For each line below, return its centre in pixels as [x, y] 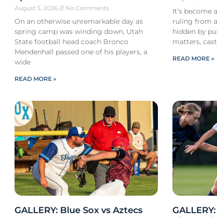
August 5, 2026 [37, 8]
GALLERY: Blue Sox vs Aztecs [79, 210]
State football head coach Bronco [72, 42]
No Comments [87, 8]
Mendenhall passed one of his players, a [81, 52]
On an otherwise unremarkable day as [79, 22]
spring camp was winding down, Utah [79, 32]
